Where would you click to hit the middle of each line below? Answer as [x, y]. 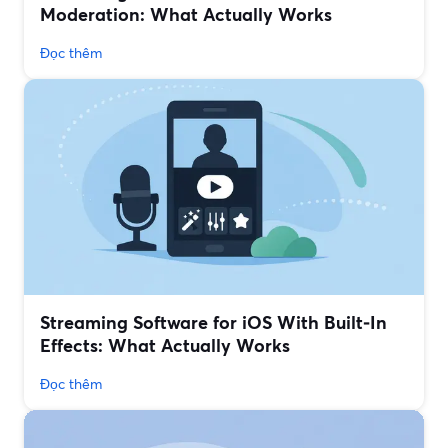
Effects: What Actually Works [165, 345]
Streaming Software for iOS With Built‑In [213, 322]
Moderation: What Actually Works [186, 14]
